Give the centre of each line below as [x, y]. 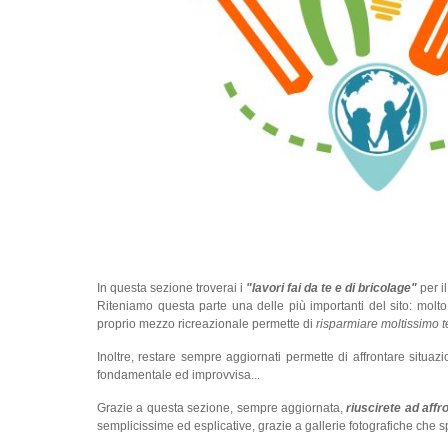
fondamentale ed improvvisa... [178, 374]
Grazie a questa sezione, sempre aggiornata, [220, 407]
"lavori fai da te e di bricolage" [330, 287]
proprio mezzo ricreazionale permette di [206, 323]
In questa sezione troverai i [170, 287]
